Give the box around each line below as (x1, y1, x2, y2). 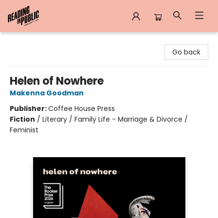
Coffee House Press (48, 104, 115, 113)
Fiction (10, 114, 35, 124)
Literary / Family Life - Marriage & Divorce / (42, 114, 188, 124)
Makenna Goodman (10, 88, 84, 98)
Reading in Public (7, 36, 64, 46)
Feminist (10, 125, 38, 135)
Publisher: (10, 104, 48, 113)
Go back (172, 47, 200, 57)
